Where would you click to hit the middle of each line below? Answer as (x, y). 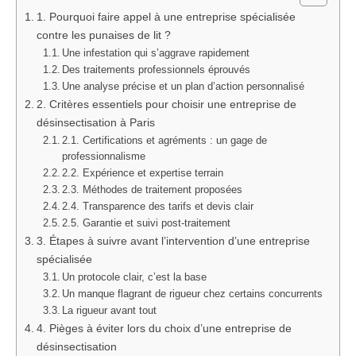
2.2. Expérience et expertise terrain (143, 172)
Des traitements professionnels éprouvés (157, 69)
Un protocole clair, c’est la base (135, 277)
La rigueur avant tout (110, 310)
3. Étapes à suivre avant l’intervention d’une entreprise (173, 240)
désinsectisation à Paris (95, 122)
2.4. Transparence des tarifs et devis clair (158, 206)
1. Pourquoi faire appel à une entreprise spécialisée (166, 16)
